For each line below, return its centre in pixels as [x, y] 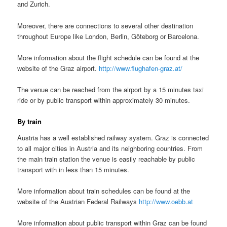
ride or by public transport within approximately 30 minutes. [104, 100]
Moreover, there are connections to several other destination [105, 25]
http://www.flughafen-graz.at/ [141, 68]
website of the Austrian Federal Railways [78, 201]
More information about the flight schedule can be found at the [108, 57]
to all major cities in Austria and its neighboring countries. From [110, 148]
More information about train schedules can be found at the [104, 191]
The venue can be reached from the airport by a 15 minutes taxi [111, 89]
